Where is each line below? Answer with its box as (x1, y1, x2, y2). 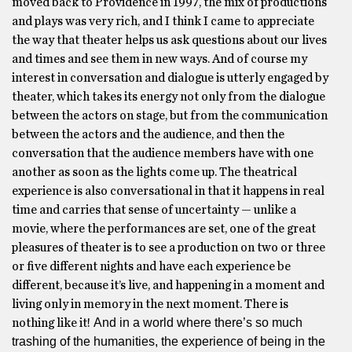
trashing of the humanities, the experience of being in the (12, 335, 325, 348)
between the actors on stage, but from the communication (12, 109, 328, 122)
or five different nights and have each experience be (12, 260, 291, 273)
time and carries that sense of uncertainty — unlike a (12, 203, 296, 216)
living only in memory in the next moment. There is (12, 298, 288, 310)
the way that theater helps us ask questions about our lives (12, 34, 327, 46)
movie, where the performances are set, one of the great (12, 222, 316, 235)
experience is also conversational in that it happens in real (12, 185, 324, 197)
